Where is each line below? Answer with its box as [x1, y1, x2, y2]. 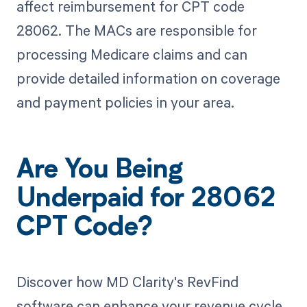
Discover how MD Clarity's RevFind [16, 271, 238, 291]
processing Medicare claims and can [16, 45, 247, 64]
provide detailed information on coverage [16, 69, 280, 88]
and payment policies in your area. [16, 93, 234, 112]
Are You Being [16, 158, 183, 185]
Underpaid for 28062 [16, 187, 275, 214]
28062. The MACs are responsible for [16, 21, 257, 40]
